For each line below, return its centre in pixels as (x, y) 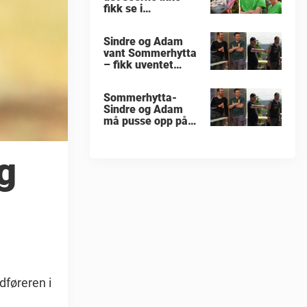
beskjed (123, 77)
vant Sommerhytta (150, 53)
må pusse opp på (146, 121)
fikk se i (123, 9)
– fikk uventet (138, 65)
